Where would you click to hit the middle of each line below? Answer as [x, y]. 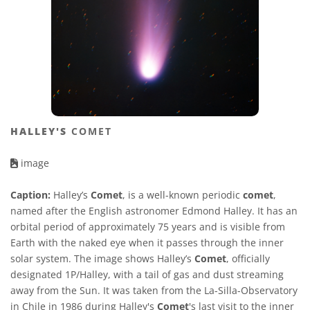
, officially [248, 259]
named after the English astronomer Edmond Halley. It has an [154, 211]
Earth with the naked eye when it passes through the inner [147, 243]
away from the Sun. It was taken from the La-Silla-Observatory [154, 291]
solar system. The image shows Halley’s [102, 259]
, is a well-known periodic [183, 195]
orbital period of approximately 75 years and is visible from [148, 227]
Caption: [30, 195]
